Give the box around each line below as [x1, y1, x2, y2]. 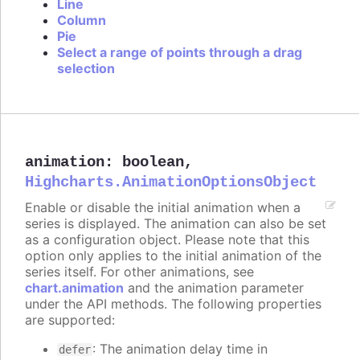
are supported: [25, 312, 115, 329]
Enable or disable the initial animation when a [25, 199, 301, 216]
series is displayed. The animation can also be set [25, 215, 326, 232]
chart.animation [25, 280, 124, 297]
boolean [122, 153, 184, 172]
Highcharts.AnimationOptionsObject [25, 174, 317, 192]
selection [57, 60, 115, 77]
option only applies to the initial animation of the [25, 247, 321, 264]
